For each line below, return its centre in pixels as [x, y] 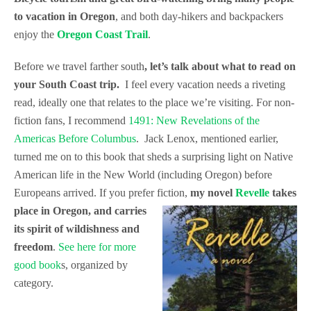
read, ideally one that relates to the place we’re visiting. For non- [154, 102]
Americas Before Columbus [75, 138]
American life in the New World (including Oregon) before [143, 175]
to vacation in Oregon [65, 16]
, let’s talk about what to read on [220, 66]
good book [37, 265]
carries [131, 211]
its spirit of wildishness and [77, 229]
